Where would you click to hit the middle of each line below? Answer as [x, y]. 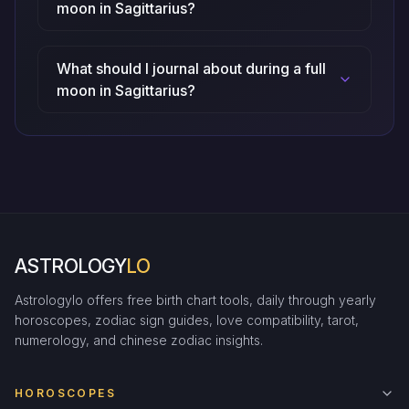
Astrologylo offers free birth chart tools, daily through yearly [195, 299]
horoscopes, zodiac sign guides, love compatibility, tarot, [187, 320]
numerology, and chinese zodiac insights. [139, 340]
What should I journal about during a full [191, 68]
